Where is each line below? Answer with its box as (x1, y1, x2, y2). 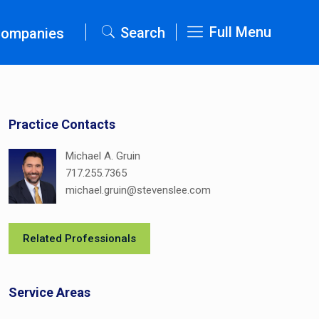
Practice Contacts (9, 117, 116, 132)
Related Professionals (23, 232, 137, 246)
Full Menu (209, 23, 271, 41)
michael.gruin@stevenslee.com (66, 184, 211, 197)
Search (120, 24, 166, 41)
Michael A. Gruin (66, 150, 141, 162)
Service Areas (9, 285, 91, 300)
